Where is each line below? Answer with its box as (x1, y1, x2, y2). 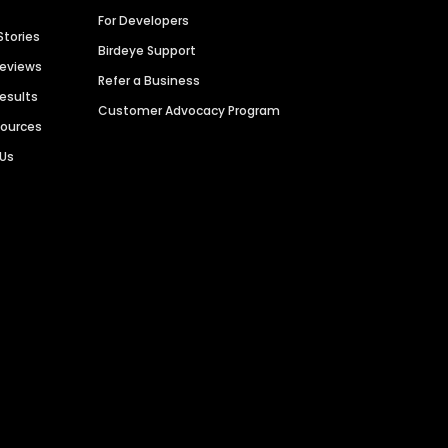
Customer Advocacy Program (98, 102, 281, 120)
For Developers (98, 12, 190, 30)
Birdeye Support (98, 42, 197, 60)
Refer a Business (98, 72, 201, 90)
